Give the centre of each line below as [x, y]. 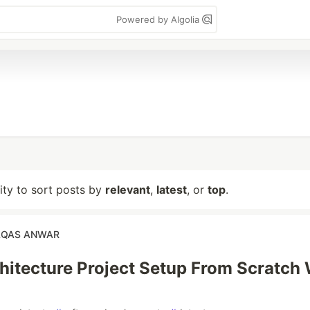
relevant [128, 190]
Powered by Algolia [159, 19]
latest [172, 190]
